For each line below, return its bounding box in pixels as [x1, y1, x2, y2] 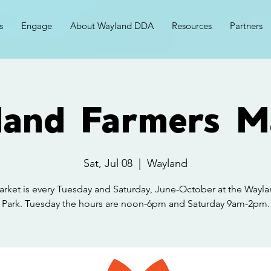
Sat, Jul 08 [83, 157, 132, 170]
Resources [172, 20, 212, 31]
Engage [21, 20, 52, 31]
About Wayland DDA [70, 20, 154, 31]
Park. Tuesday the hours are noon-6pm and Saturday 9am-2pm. [1, 198, 270, 209]
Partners [230, 20, 263, 31]
